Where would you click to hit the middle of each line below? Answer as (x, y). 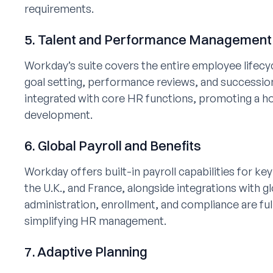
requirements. (59, 9)
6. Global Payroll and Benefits (113, 146)
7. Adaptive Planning (86, 252)
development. (58, 115)
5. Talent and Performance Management (148, 40)
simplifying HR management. (95, 221)
